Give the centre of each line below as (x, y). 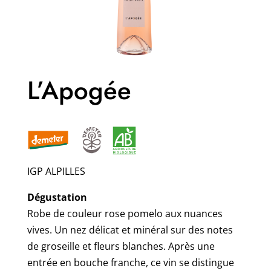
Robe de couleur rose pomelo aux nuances (125, 214)
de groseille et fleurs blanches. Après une (121, 247)
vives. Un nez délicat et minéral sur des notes (130, 230)
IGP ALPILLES (56, 171)
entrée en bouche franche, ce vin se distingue (130, 263)
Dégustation (57, 198)
